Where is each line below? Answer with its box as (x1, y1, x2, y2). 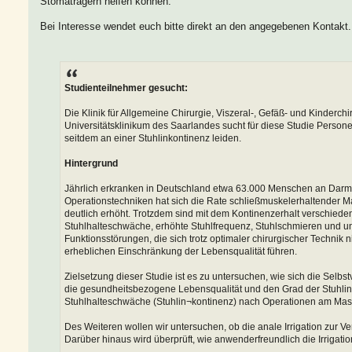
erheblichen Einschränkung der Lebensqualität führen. (64, 245, 297, 257)
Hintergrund (64, 157, 118, 169)
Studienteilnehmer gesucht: (64, 82, 188, 93)
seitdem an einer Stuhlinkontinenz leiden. (64, 132, 241, 144)
